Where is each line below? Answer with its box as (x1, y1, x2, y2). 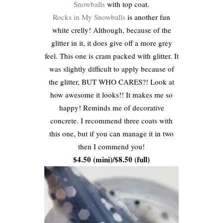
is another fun (125, 11, 170, 22)
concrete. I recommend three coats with (50, 115, 173, 125)
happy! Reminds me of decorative (59, 102, 164, 112)
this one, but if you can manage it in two (49, 128, 174, 138)
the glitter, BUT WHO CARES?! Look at (49, 76, 174, 87)
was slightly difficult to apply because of (49, 63, 174, 74)
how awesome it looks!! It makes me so (50, 89, 173, 100)
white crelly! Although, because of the (52, 24, 171, 35)
